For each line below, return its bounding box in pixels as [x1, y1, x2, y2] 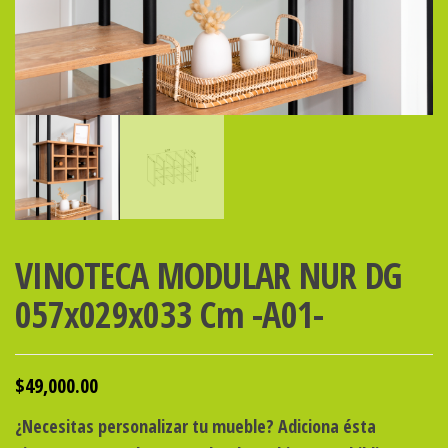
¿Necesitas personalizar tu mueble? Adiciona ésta [15, 413, 376, 438]
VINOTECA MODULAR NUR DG [15, 250, 402, 300]
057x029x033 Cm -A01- [15, 289, 324, 339]
